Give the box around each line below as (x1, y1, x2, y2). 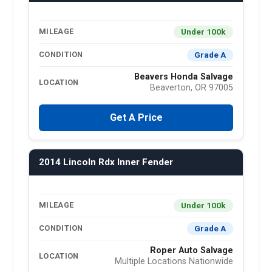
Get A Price (109, 111, 163, 123)
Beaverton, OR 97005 (150, 82, 233, 93)
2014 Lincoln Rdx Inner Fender (39, 156, 173, 168)
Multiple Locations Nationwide (115, 256, 233, 267)
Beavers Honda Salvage (134, 71, 233, 82)
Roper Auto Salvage (150, 245, 233, 256)
